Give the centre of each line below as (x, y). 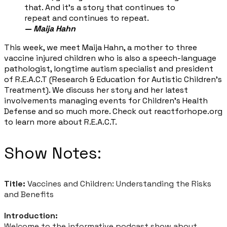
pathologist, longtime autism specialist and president (109, 69)
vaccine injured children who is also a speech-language (110, 58)
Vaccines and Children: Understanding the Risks (118, 184)
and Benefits (29, 195)
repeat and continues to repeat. (87, 18)
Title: (15, 184)
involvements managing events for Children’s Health (106, 101)
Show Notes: (53, 153)
